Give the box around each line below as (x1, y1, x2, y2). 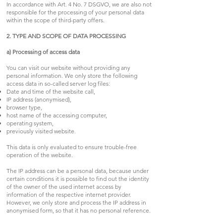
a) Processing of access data (6, 48, 80, 55)
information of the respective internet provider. (6, 190, 131, 198)
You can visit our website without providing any (6, 63, 130, 71)
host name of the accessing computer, (6, 111, 107, 119)
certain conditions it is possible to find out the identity (6, 174, 149, 182)
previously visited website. (6, 127, 76, 135)
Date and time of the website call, (6, 87, 95, 95)
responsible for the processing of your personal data (6, 8, 144, 16)
